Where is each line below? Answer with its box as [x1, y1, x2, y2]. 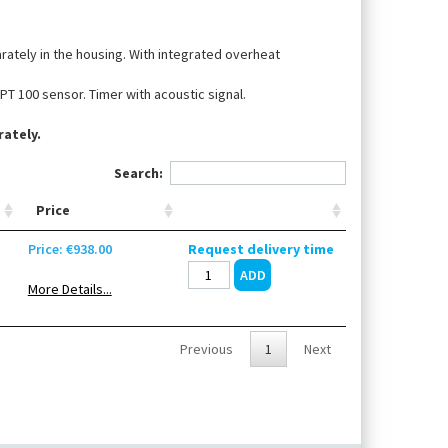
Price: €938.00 [27, 240, 112, 259]
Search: [114, 164, 163, 183]
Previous [180, 339, 233, 358]
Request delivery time [187, 240, 334, 259]
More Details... [27, 280, 112, 299]
